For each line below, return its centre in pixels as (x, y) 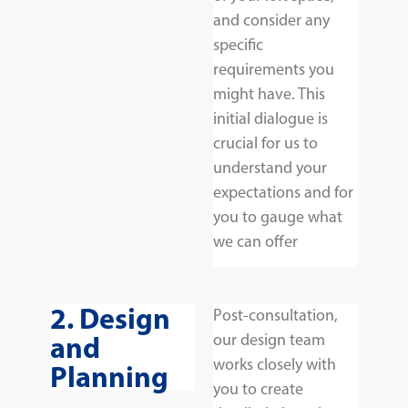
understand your (270, 167)
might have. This (269, 93)
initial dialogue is (270, 118)
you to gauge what (278, 216)
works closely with (275, 365)
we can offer (255, 241)
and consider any (271, 20)
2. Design (110, 318)
